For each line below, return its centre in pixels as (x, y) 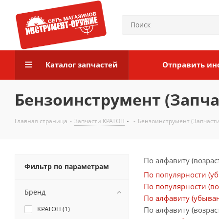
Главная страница (41, 121)
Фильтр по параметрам (67, 166)
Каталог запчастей (82, 65)
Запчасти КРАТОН (99, 121)
